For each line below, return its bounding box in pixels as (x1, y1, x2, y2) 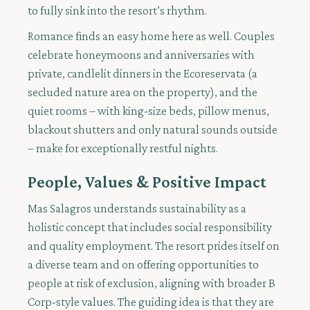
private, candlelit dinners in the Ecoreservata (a (28, 66, 257, 81)
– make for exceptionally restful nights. (28, 141, 218, 156)
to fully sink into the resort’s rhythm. (28, 3, 207, 18)
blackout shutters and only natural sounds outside (28, 122, 277, 137)
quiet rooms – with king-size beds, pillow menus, (28, 104, 269, 118)
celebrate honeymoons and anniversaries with (28, 48, 255, 62)
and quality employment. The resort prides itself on (28, 239, 280, 253)
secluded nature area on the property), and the (28, 85, 257, 100)
